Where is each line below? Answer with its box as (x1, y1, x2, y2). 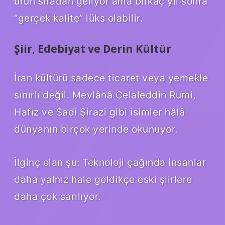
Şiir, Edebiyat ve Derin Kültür (14, 42, 171, 56)
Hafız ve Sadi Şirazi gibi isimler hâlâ (14, 105, 185, 118)
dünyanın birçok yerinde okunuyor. (14, 123, 178, 135)
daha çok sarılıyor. (14, 190, 101, 202)
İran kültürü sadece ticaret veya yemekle (14, 71, 208, 84)
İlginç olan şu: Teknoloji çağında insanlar (14, 156, 206, 168)
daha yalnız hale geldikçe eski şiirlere (14, 173, 192, 185)
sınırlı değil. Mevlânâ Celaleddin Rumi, (14, 88, 196, 101)
